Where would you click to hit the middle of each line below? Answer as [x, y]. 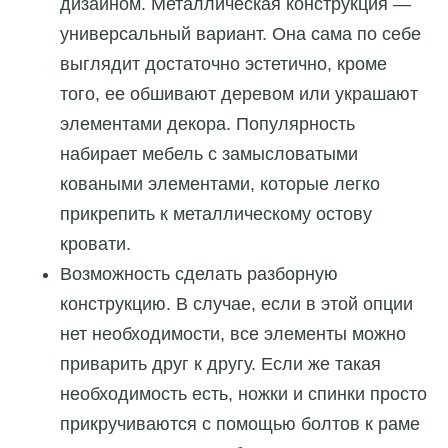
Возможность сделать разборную [199, 273]
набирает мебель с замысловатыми [209, 153]
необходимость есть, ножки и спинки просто [243, 393]
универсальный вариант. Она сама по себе [240, 33]
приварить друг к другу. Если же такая [220, 363]
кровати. [95, 243]
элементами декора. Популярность [207, 123]
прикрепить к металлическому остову [216, 213]
